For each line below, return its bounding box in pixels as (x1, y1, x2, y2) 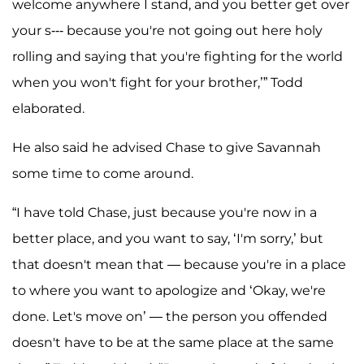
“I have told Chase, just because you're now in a (12, 205, 317, 221)
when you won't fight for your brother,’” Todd (12, 75, 303, 91)
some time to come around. (12, 166, 193, 182)
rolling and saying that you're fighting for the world (12, 49, 343, 65)
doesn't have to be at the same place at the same (12, 335, 334, 351)
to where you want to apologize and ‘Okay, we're (12, 283, 326, 299)
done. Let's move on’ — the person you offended (12, 309, 327, 325)
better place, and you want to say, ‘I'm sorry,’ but (12, 231, 323, 247)
